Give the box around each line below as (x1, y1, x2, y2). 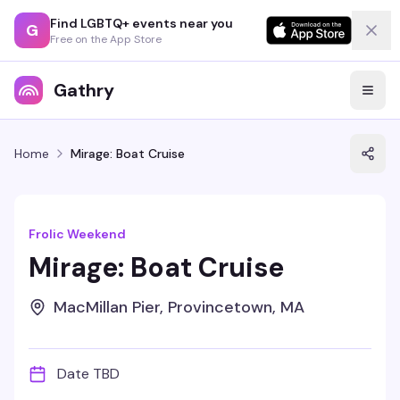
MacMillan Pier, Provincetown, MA (54, 296, 304, 318)
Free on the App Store (50, 31, 162, 46)
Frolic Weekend (29, 226, 126, 242)
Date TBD (57, 364, 120, 383)
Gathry (54, 79, 114, 102)
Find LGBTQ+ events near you (50, 14, 233, 31)
